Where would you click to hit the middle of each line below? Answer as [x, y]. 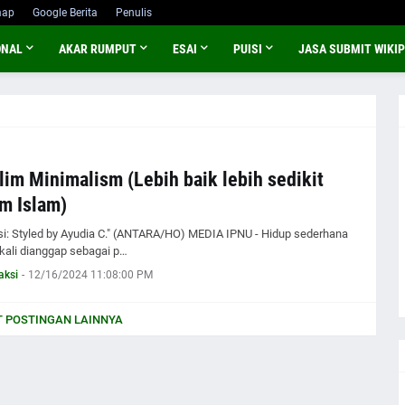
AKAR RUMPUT [97, 49]
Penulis [133, 13]
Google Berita [65, 13]
